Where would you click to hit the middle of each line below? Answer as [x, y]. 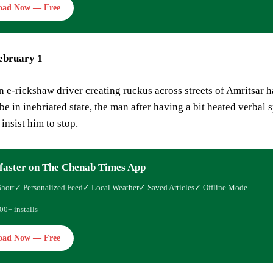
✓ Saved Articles [167, 187]
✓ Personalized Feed [49, 187]
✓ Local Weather [111, 187]
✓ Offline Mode [221, 187]
